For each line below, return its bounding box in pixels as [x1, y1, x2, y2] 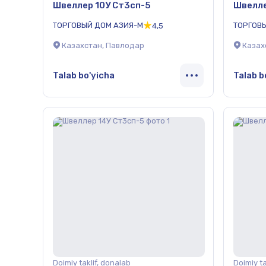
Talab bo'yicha [53, 69, 115, 81]
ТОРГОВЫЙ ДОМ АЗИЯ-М [53, 20, 143, 30]
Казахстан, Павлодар [62, 41, 144, 50]
